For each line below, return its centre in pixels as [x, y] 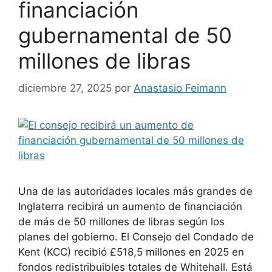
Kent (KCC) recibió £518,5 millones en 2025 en [131, 252]
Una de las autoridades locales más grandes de [135, 191]
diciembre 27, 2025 [65, 88]
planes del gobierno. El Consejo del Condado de [136, 236]
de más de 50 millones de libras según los [121, 221]
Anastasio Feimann [180, 88]
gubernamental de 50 [125, 36]
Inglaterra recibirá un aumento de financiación [130, 206]
